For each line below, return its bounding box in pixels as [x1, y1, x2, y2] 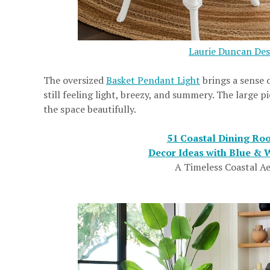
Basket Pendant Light [106, 74, 200, 87]
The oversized [43, 74, 106, 87]
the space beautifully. [43, 102, 136, 116]
